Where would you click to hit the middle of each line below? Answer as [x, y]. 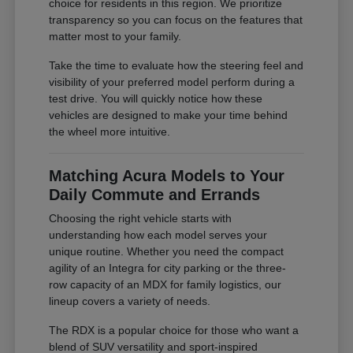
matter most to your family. [115, 37]
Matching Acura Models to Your [167, 176]
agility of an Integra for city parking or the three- [168, 268]
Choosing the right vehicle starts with [141, 219]
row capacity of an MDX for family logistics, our [165, 285]
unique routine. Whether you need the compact [167, 252]
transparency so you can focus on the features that [176, 20]
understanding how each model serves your [158, 235]
